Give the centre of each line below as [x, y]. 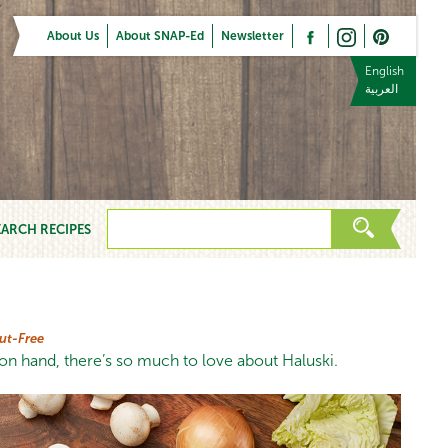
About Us [73, 36]
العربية [381, 89]
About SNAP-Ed [160, 36]
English [384, 71]
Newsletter [252, 36]
